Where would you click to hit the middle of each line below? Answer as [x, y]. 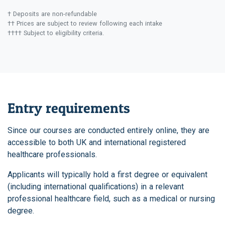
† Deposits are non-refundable [52, 14]
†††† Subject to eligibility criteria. [56, 33]
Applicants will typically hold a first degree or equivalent [107, 174]
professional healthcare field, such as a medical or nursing [111, 198]
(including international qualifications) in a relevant [96, 186]
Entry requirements [69, 108]
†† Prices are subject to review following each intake [85, 23]
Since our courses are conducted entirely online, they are [108, 130]
